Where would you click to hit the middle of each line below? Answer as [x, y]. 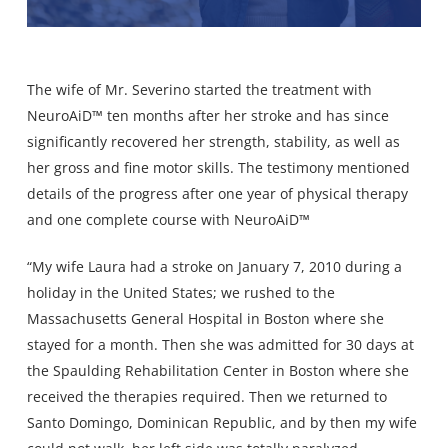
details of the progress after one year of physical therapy [217, 193]
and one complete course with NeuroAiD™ [168, 219]
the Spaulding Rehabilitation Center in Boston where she [217, 370]
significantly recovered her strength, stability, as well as [213, 141]
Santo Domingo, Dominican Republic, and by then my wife [221, 422]
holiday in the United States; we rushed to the [180, 292]
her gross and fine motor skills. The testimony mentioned [218, 167]
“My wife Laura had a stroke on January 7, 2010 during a [214, 266]
